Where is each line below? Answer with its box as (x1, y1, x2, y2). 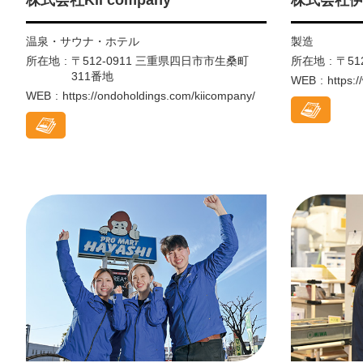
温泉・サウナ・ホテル (26, 34, 139, 48)
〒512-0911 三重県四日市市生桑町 (71, 53, 249, 67)
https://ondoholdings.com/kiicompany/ (62, 88, 255, 102)
